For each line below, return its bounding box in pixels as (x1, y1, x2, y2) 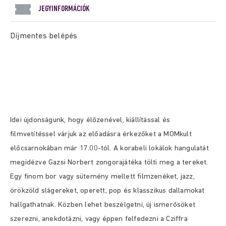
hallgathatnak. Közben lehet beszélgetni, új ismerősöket (10, 201, 196, 209)
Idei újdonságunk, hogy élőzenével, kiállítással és (10, 117, 171, 124)
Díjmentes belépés (10, 32, 78, 40)
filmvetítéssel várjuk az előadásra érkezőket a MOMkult (10, 131, 192, 138)
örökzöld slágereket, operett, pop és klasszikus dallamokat (10, 187, 205, 195)
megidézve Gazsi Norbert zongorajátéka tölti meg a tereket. (10, 159, 208, 166)
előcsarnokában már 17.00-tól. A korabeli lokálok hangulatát (10, 145, 209, 152)
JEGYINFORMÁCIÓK (38, 5, 90, 13)
